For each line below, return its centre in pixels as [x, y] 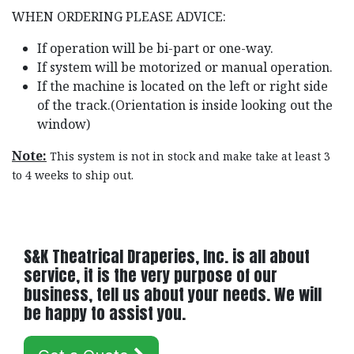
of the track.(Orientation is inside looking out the [185, 105]
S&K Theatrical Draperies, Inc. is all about [167, 256]
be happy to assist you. [105, 313]
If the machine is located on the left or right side [183, 86]
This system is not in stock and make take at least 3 [190, 156]
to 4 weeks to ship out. [73, 175]
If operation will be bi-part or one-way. [155, 48]
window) [65, 124]
